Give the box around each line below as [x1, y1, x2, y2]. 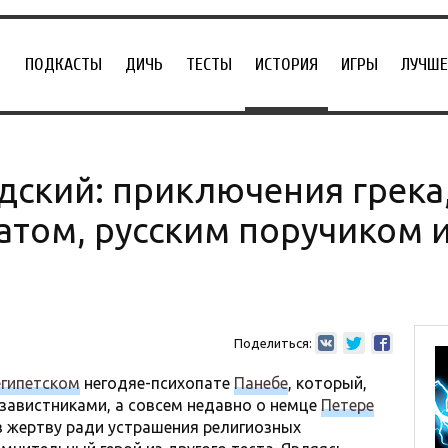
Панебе [234, 374, 288, 392]
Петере [321, 396, 374, 414]
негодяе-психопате [80, 374, 234, 392]
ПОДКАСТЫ [25, 54, 102, 75]
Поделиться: [233, 336, 312, 350]
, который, [288, 374, 367, 392]
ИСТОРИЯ [255, 54, 318, 75]
